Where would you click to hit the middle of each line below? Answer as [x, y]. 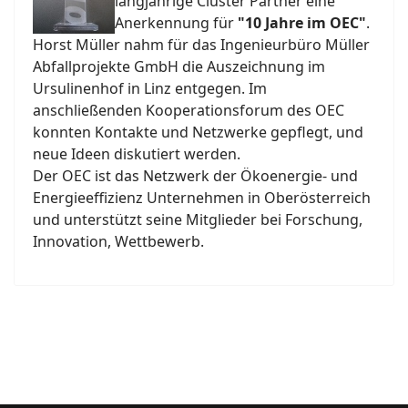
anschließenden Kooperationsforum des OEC [189, 110]
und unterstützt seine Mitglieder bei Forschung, [198, 219]
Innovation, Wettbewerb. [118, 241]
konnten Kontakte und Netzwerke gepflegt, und [198, 132]
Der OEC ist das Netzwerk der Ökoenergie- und [195, 176]
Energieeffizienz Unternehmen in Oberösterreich [202, 198]
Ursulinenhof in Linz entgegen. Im [150, 88]
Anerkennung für [176, 23]
